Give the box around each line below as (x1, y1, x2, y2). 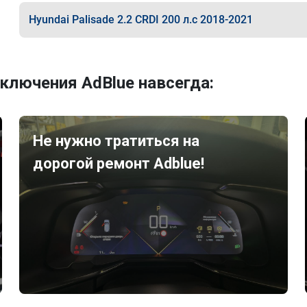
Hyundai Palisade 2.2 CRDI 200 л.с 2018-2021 (28, 13, 253, 26)
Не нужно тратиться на (33, 132, 200, 149)
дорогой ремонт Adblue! (33, 155, 205, 172)
